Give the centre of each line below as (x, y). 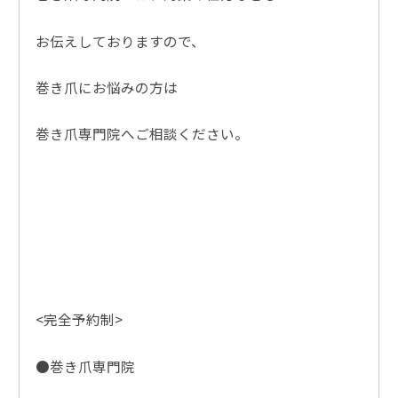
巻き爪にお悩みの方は (106, 87)
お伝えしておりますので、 (120, 40)
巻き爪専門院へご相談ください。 (142, 134)
